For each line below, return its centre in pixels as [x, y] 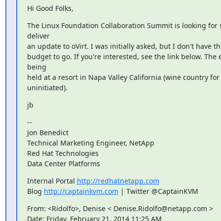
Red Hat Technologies [63, 153]
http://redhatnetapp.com [118, 181]
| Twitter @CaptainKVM [158, 191]
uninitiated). [47, 87]
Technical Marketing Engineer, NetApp [91, 143]
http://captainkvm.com [81, 191]
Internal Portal [52, 181]
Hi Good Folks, [50, 8]
